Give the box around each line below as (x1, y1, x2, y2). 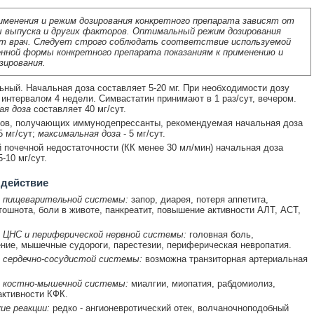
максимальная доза (37, 128, 121, 139)
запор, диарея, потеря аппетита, (128, 193, 268, 205)
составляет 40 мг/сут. (30, 103, 126, 114)
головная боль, (186, 228, 254, 240)
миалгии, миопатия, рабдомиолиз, (128, 278, 275, 289)
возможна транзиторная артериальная (142, 253, 308, 264)
